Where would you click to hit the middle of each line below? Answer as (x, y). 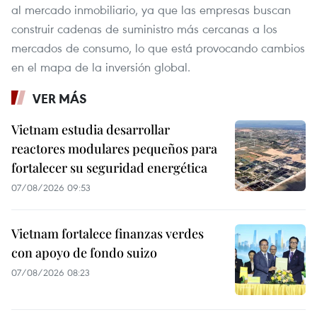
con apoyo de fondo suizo (84, 252)
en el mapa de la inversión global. (101, 67)
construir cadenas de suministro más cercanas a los (144, 28)
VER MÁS (60, 98)
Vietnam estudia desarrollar (91, 129)
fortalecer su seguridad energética (109, 167)
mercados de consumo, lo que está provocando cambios (158, 47)
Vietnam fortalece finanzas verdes (108, 233)
